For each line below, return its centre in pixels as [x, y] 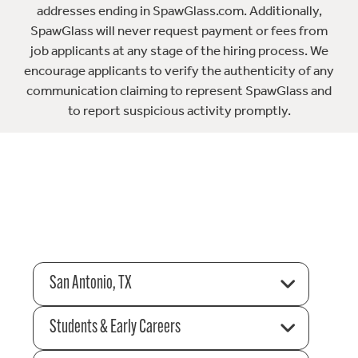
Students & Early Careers [115, 327]
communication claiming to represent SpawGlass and [179, 91]
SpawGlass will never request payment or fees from [179, 31]
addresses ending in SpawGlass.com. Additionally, [179, 11]
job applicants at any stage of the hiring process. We [179, 51]
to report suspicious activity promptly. [179, 111]
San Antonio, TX [90, 283]
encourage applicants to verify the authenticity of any [179, 71]
